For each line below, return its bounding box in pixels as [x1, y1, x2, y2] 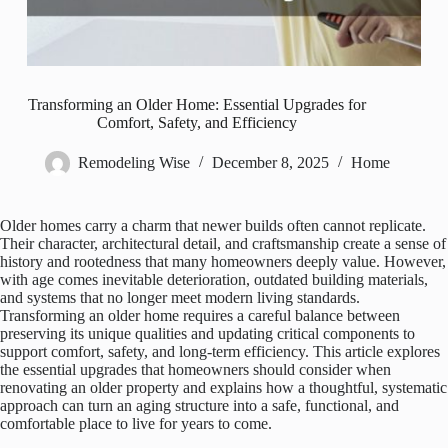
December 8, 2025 [211, 154, 329, 172]
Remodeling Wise [77, 154, 190, 172]
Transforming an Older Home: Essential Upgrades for [28, 96, 367, 114]
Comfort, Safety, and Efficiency [97, 114, 298, 132]
